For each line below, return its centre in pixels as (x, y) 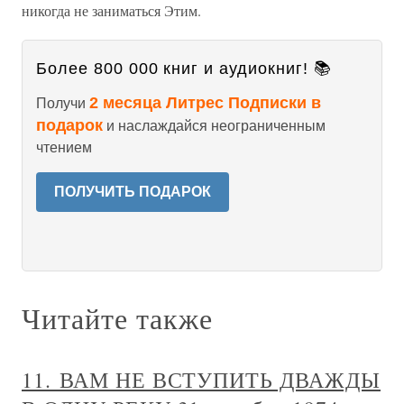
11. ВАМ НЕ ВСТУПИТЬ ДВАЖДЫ (201, 380)
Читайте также (117, 318)
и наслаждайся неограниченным (214, 126)
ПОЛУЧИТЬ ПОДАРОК (133, 192)
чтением (64, 147)
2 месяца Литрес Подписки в (205, 103)
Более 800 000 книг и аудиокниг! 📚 (184, 69)
